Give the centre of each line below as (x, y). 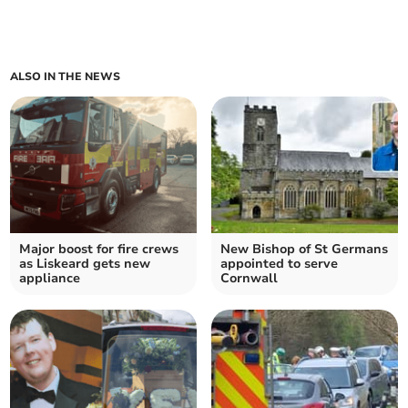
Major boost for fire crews (99, 250)
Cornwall (249, 279)
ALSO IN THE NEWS (66, 77)
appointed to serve (279, 264)
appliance (50, 279)
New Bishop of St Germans (304, 250)
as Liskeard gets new (85, 264)
